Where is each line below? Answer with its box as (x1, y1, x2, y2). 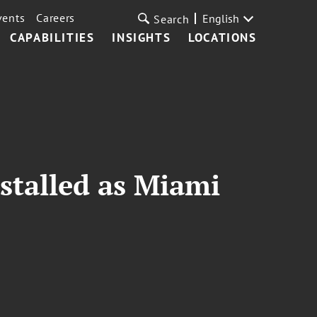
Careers (36, 11, 76, 25)
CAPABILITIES (10, 30, 95, 45)
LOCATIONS (188, 30, 257, 45)
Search (154, 12, 190, 26)
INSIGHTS (112, 30, 171, 45)
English (202, 11, 239, 25)
